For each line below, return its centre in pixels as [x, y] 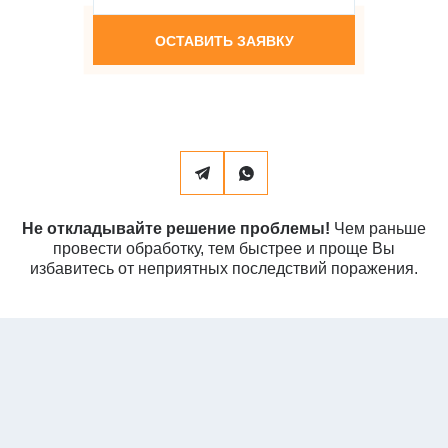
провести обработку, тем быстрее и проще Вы [224, 248]
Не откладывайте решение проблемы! [176, 228]
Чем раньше [378, 228]
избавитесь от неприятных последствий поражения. [224, 268]
